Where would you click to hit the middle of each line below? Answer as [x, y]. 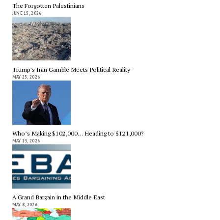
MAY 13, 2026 [26, 141]
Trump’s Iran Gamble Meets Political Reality [71, 69]
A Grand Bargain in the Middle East [58, 197]
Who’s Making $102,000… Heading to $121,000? [78, 134]
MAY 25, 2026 [26, 77]
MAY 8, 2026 [25, 205]
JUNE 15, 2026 [27, 13]
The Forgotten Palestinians [48, 5]
